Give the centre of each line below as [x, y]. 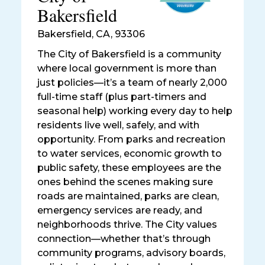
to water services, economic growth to [130, 154]
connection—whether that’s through [124, 239]
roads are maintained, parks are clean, [128, 196]
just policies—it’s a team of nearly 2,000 [132, 83]
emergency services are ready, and [120, 211]
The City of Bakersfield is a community [129, 54]
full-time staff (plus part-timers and [122, 97]
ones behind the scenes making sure [125, 182]
